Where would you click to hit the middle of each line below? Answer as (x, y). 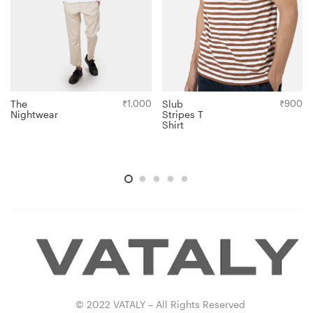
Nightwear (34, 115)
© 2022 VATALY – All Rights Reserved (160, 304)
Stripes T (182, 115)
